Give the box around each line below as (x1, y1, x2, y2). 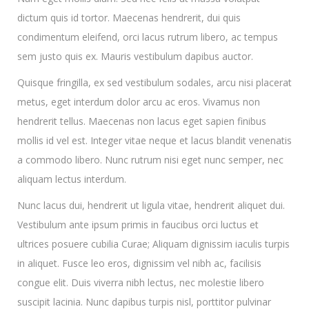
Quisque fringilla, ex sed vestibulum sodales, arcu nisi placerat (17, 76, 292, 89)
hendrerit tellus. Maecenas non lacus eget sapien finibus (17, 114, 266, 128)
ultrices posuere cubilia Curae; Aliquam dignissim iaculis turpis (17, 237, 290, 250)
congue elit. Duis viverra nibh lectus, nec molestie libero (17, 276, 264, 289)
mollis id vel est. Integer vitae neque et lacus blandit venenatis (17, 134, 292, 147)
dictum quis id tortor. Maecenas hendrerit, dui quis (17, 11, 241, 24)
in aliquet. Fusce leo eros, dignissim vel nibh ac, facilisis (17, 257, 261, 270)
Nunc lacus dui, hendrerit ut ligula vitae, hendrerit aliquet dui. (17, 199, 285, 212)
